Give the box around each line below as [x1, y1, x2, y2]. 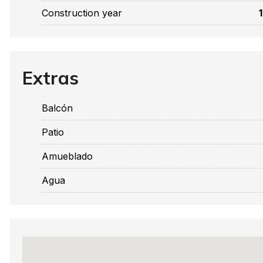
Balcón [42, 102, 73, 114]
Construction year [42, 7, 122, 19]
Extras [22, 66, 79, 89]
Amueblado [42, 150, 93, 162]
